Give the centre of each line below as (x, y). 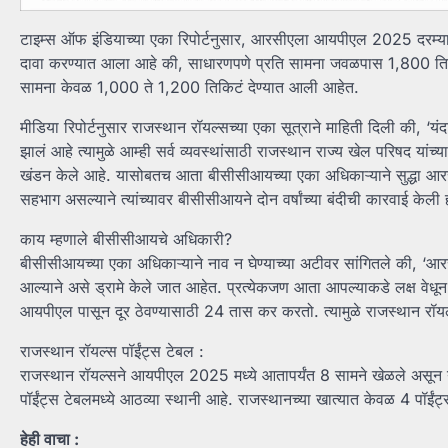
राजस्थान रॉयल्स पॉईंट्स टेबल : (112, 351)
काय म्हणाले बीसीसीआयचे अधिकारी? (126, 239)
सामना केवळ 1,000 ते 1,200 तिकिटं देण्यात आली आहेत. (189, 87)
